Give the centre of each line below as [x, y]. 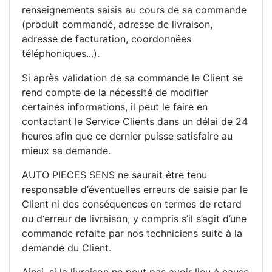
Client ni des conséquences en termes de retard [132, 204]
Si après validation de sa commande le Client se [132, 77]
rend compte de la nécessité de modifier [115, 92]
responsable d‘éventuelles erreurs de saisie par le [135, 189]
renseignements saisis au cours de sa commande [134, 9]
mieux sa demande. [66, 150]
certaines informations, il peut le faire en [115, 107]
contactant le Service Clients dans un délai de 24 [135, 121]
